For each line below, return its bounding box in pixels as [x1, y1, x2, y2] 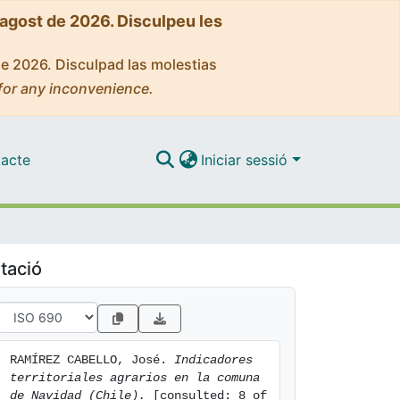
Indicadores [174, 353, 253, 367]
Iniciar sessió [201, 150, 293, 169]
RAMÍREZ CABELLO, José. [10, 353, 174, 367]
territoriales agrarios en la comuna [10, 371, 260, 385]
